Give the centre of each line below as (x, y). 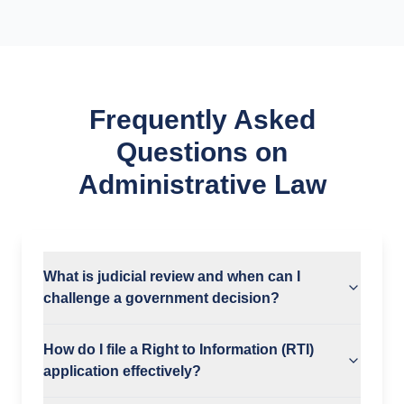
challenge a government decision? (161, 298)
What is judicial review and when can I (172, 276)
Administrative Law (202, 184)
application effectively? (122, 371)
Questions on (202, 152)
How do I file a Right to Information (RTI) (179, 349)
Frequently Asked (202, 119)
